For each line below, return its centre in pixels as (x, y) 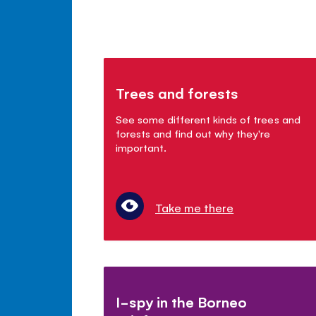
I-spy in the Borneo (182, 301)
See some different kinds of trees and (208, 119)
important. (141, 147)
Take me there (195, 207)
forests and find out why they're (193, 133)
